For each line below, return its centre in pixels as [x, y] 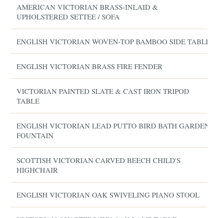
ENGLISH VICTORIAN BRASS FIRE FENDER [90, 66]
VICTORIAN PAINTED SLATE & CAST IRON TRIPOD [103, 91]
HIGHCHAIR [37, 170]
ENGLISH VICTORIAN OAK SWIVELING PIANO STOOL [108, 195]
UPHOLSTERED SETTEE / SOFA [68, 17]
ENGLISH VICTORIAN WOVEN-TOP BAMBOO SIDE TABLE [114, 41]
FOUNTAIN [35, 135]
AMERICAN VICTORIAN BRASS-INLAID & [88, 7]
